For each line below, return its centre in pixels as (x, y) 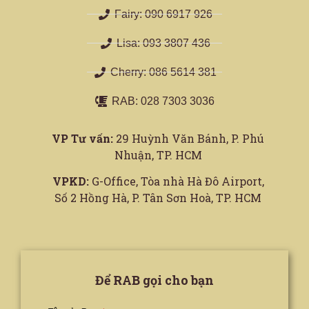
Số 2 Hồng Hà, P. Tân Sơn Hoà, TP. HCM (158, 198)
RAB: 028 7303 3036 (163, 101)
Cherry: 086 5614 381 (163, 72)
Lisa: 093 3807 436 (163, 43)
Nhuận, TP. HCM (158, 154)
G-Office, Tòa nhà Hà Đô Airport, (176, 181)
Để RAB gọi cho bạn (154, 280)
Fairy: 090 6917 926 (163, 14)
